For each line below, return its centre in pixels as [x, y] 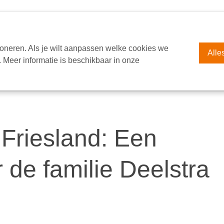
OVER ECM [73, 26]
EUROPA [23, 26]
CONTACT [182, 26]
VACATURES [128, 26]
